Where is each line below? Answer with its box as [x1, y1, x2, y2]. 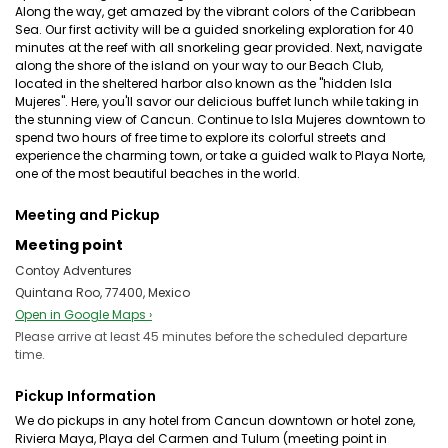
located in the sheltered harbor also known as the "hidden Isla [15, 75, 392, 92]
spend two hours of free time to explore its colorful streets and [15, 129, 386, 146]
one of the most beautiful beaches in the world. [15, 165, 300, 182]
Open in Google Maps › [15, 306, 152, 323]
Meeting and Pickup [15, 205, 160, 225]
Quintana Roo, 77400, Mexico [15, 284, 190, 301]
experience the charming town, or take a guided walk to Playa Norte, [15, 147, 425, 164]
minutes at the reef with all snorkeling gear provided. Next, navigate [15, 39, 422, 56]
